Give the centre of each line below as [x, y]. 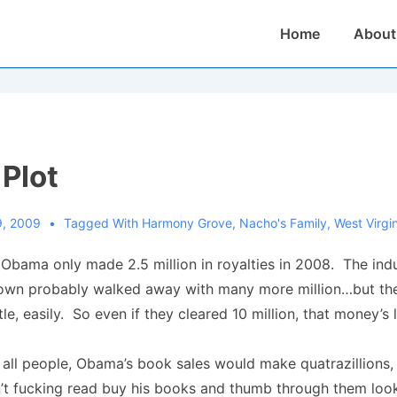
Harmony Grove [187, 223]
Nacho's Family [283, 223]
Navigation [298, 50]
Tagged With [102, 223]
